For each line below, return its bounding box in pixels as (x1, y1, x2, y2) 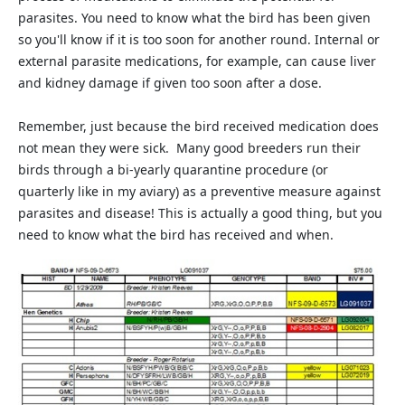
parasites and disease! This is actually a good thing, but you (18, 204, 382, 221)
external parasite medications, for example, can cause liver (18, 52, 376, 70)
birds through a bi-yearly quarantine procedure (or (18, 161, 328, 178)
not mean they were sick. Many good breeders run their (18, 139, 361, 156)
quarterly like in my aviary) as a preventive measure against (18, 183, 381, 200)
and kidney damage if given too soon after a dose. (18, 74, 329, 91)
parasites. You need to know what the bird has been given (18, 9, 371, 26)
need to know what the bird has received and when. (18, 226, 334, 243)
